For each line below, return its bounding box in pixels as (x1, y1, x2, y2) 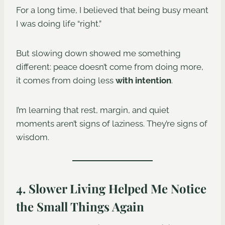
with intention (116, 75, 171, 86)
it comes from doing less (16, 75, 116, 86)
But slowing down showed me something (16, 48, 181, 59)
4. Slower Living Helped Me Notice (16, 180, 206, 197)
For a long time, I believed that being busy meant (16, 5, 208, 16)
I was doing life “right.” (16, 19, 101, 29)
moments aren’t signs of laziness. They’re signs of (16, 119, 207, 129)
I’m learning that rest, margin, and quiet (16, 105, 169, 116)
